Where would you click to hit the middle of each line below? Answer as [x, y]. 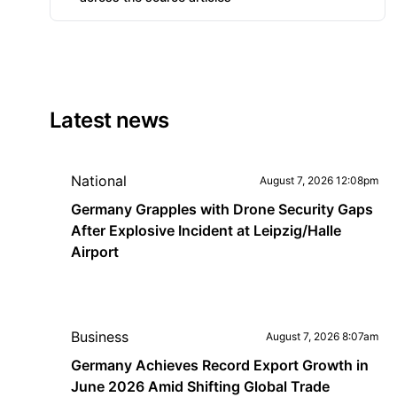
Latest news [109, 120]
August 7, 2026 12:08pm [319, 180]
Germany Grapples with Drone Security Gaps [222, 209]
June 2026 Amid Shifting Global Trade [200, 386]
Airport [95, 252]
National [99, 181]
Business [100, 337]
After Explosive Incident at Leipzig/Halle [206, 230]
